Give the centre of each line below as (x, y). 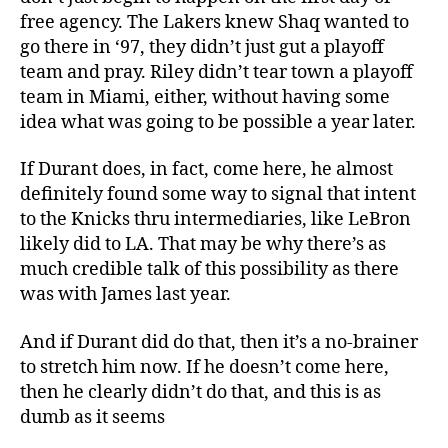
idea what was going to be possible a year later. (218, 122)
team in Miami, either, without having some (205, 97)
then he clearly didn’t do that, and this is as (200, 392)
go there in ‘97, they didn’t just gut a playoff (202, 47)
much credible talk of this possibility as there (209, 269)
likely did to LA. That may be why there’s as (203, 244)
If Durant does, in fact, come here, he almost (206, 169)
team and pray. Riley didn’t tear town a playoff (216, 72)
